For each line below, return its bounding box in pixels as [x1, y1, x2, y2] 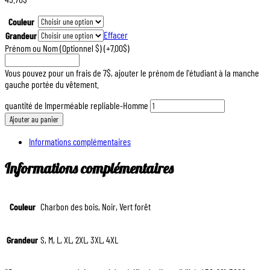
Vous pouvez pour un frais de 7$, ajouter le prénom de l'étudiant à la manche [5, 66, 259, 78]
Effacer [104, 28, 128, 40]
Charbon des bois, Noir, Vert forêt [40, 200, 151, 212]
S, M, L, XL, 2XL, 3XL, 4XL [40, 233, 118, 245]
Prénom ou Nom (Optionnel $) [5, 42, 104, 54]
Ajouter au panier [10, 114, 58, 124]
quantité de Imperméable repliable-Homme [5, 99, 148, 111]
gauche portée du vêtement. [5, 78, 99, 90]
